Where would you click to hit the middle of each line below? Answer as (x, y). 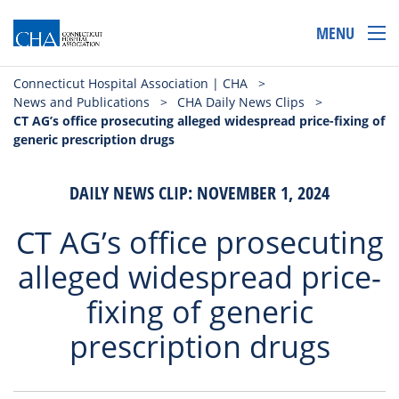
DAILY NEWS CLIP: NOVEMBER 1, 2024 (199, 193)
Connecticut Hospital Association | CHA (130, 83)
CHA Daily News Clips (241, 102)
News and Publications (81, 102)
